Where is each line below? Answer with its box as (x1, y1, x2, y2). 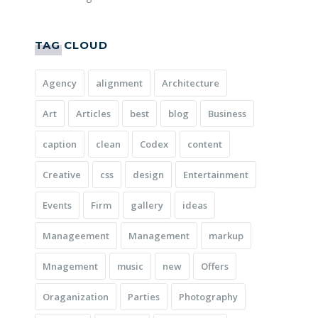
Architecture (162, 76, 219, 89)
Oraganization (43, 290, 109, 303)
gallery (131, 198, 163, 212)
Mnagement (43, 259, 98, 273)
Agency (43, 76, 77, 89)
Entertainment (183, 168, 248, 181)
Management (128, 229, 190, 242)
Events (43, 198, 72, 212)
